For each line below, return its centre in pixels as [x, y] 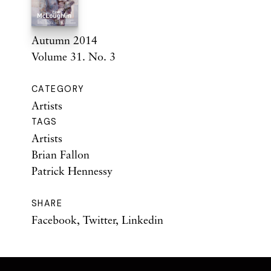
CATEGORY [58, 89]
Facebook [54, 220]
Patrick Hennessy [72, 171]
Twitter [99, 220]
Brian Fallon [60, 155]
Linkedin [142, 220]
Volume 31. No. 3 [73, 57]
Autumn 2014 [64, 40]
